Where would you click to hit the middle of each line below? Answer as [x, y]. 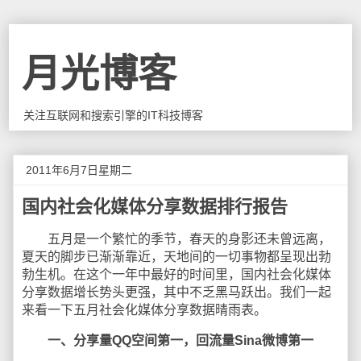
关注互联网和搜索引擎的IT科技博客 [114, 115]
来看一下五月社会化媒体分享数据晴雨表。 [144, 310]
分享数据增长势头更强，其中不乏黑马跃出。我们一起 [176, 292]
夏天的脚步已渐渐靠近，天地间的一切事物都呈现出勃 [176, 257]
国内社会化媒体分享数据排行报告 [155, 207]
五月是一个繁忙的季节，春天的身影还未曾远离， [176, 239]
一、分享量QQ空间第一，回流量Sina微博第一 [180, 340]
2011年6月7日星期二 [79, 170]
